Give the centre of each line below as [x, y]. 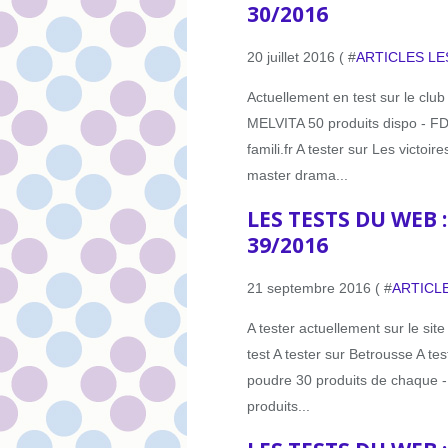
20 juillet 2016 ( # [301, 57]
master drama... [297, 175]
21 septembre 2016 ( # [319, 288]
